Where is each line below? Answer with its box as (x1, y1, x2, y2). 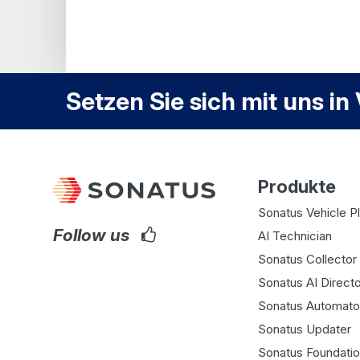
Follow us (53, 225, 130, 246)
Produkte (257, 176, 336, 198)
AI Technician (257, 228, 332, 244)
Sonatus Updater (257, 321, 351, 337)
